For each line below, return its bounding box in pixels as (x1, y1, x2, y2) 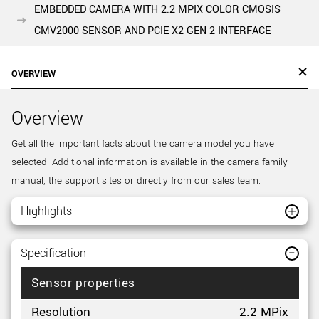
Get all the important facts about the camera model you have (11, 137, 274, 150)
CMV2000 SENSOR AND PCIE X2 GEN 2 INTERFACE (34, 23, 271, 38)
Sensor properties (31, 274, 135, 292)
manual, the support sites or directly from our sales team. (11, 174, 261, 187)
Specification (20, 245, 86, 261)
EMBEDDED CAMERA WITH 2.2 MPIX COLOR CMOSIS (34, 2, 281, 17)
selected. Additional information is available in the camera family (11, 155, 288, 169)
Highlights (20, 203, 72, 219)
